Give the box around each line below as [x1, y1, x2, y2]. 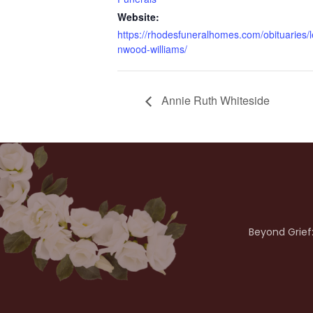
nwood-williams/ [117, 42, 187, 56]
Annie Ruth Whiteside [159, 92, 270, 108]
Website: [117, 10, 159, 24]
